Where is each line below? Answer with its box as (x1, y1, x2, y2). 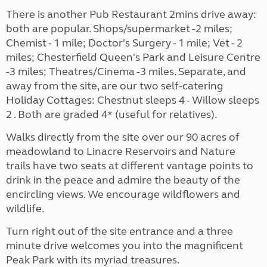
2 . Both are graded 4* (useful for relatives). (6, 108, 217, 122)
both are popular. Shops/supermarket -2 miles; (6, 22, 232, 36)
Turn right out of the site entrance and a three (6, 225, 233, 238)
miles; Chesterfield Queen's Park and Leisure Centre (6, 51, 260, 64)
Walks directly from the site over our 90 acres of (6, 131, 240, 144)
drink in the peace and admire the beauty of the (6, 173, 240, 187)
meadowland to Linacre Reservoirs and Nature (6, 145, 235, 159)
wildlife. (6, 202, 44, 216)
